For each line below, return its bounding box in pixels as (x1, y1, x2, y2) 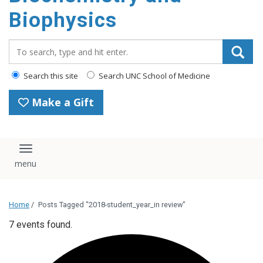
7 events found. (9, 218, 72, 230)
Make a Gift (29, 95, 94, 109)
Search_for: (8, 39, 61, 52)
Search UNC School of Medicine (97, 70, 210, 81)
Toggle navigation (25, 146, 113, 161)
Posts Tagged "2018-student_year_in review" (38, 200, 186, 209)
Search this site (22, 70, 78, 81)
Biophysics (9, 8, 117, 32)
